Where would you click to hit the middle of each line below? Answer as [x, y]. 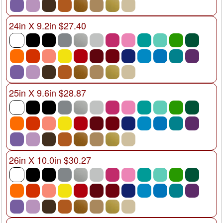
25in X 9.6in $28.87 [48, 92]
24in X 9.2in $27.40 [48, 25]
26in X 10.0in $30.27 [50, 160]
